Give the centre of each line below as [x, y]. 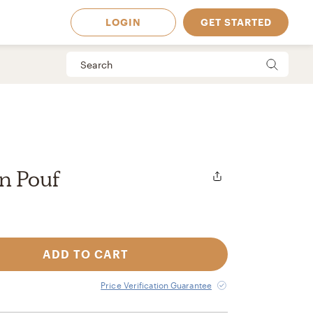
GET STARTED [236, 22]
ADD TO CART [85, 254]
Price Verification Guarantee [156, 285]
